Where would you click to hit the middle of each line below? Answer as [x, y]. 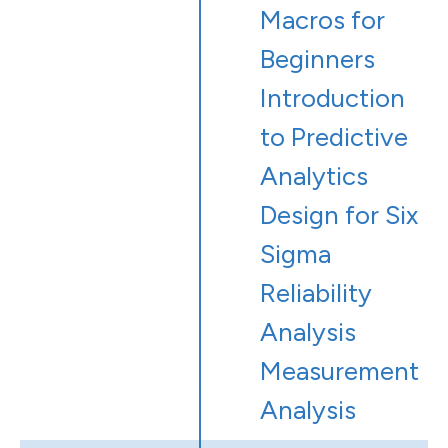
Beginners [317, 59]
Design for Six [339, 215]
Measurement [339, 371]
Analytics [314, 176]
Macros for [322, 20]
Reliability [316, 293]
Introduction [332, 98]
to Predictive [334, 137]
